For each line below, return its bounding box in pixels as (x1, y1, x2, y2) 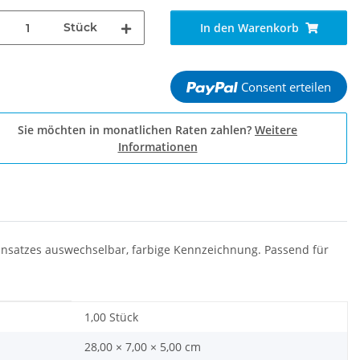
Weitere (255, 122, 297, 137)
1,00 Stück (84, 309, 138, 325)
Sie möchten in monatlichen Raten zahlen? (18, 122, 255, 137)
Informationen (117, 139, 198, 154)
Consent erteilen (240, 79, 331, 95)
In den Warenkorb (199, 20, 299, 35)
